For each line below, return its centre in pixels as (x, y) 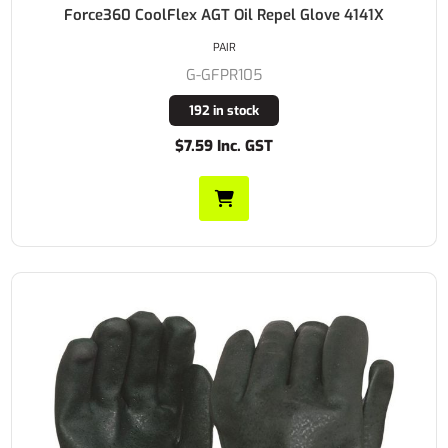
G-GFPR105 (224, 74)
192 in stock (224, 110)
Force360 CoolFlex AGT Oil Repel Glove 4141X (224, 14)
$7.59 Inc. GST (224, 145)
